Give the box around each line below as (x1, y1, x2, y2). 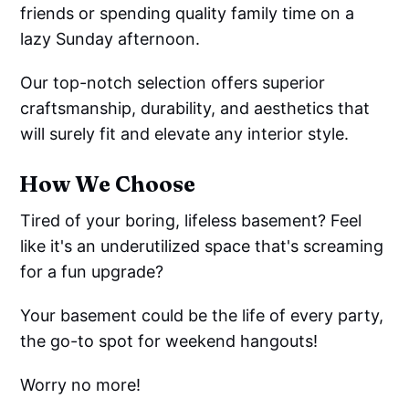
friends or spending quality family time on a (20, 4, 355, 24)
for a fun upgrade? (20, 262, 164, 282)
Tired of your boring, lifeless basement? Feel (20, 211, 362, 231)
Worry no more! (20, 375, 142, 395)
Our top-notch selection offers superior (20, 73, 326, 93)
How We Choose (19, 171, 196, 198)
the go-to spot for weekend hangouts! (20, 331, 319, 351)
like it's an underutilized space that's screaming (20, 236, 384, 257)
